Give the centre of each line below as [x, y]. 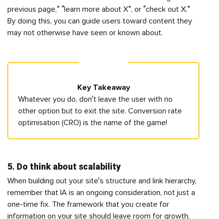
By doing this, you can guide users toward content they [100, 21]
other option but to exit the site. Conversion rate [100, 111]
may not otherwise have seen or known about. [85, 33]
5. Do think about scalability [64, 167]
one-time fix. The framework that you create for [88, 204]
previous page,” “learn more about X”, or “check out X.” [99, 9]
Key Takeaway [103, 88]
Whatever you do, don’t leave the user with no [95, 99]
